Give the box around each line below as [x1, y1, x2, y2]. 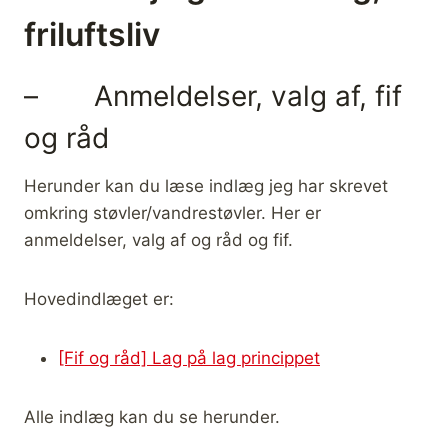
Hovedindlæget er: [24, 288, 174, 309]
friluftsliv [24, 14, 160, 54]
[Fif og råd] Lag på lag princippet [58, 347, 320, 368]
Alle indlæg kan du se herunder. [24, 406, 280, 427]
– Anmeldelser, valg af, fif [24, 78, 402, 113]
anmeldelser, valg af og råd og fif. [24, 229, 293, 250]
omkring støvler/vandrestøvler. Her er [24, 202, 321, 223]
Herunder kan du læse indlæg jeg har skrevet [24, 175, 388, 196]
